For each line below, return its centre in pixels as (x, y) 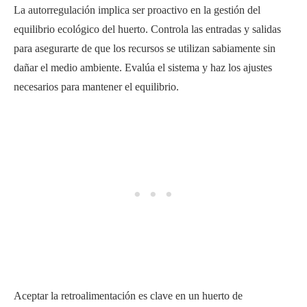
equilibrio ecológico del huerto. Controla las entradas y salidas (147, 29)
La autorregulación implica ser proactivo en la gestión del (137, 10)
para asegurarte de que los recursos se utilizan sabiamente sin (145, 48)
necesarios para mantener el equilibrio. (96, 86)
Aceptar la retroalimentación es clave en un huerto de (128, 295)
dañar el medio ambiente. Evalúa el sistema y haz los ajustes (143, 67)
